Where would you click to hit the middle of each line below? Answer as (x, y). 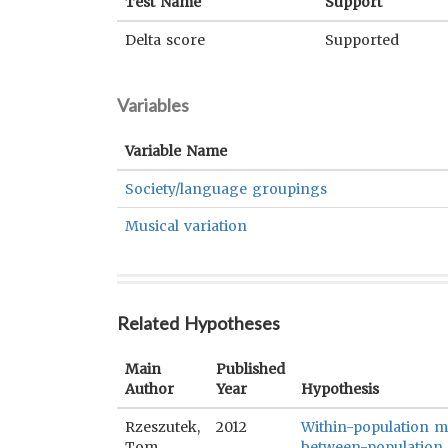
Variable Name (176, 151)
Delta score (165, 40)
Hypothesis (340, 389)
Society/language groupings (226, 189)
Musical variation (186, 226)
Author (149, 389)
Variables (153, 105)
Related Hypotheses (199, 323)
